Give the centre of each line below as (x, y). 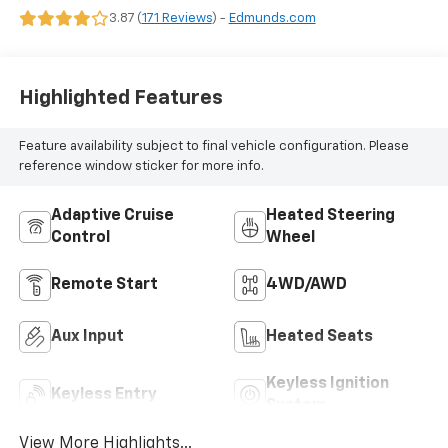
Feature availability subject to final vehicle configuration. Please (213, 147)
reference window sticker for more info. (141, 167)
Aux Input (87, 336)
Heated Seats (319, 336)
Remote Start (104, 284)
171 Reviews (176, 18)
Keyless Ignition (327, 383)
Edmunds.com (272, 18)
